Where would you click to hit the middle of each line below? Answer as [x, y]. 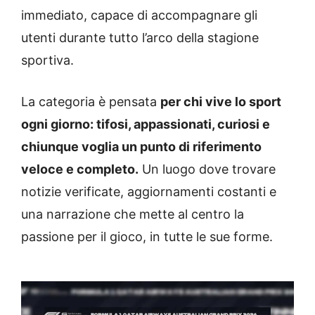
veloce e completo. [80, 169]
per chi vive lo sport [221, 102]
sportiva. [47, 60]
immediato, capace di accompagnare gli [139, 15]
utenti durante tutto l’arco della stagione [140, 38]
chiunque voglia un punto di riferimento [141, 147]
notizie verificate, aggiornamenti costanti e [149, 192]
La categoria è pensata [91, 102]
